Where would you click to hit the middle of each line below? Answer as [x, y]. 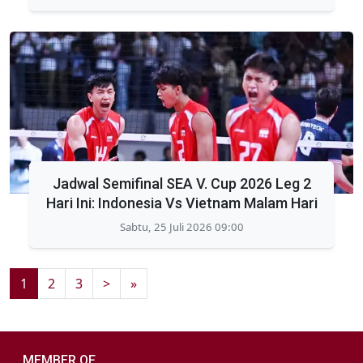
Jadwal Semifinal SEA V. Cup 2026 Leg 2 [181, 183]
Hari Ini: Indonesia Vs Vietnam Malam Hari [181, 203]
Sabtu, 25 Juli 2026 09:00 [181, 226]
